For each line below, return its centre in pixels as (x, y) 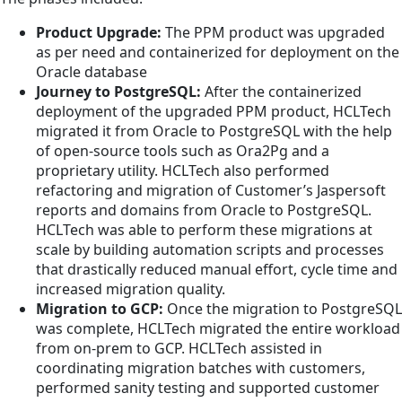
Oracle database (92, 72)
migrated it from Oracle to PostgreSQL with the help (214, 131)
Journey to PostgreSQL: (118, 92)
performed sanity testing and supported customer (208, 388)
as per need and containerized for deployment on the (218, 52)
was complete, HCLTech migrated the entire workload (218, 328)
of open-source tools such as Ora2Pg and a (183, 151)
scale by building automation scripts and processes (210, 249)
